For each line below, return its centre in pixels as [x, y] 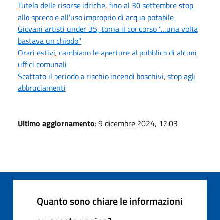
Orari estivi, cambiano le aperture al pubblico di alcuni [107, 52]
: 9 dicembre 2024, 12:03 [136, 123]
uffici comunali [42, 64]
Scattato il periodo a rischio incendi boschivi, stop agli [107, 76]
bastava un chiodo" [49, 41]
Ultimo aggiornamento [56, 123]
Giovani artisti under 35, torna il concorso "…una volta [108, 29]
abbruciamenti [42, 88]
